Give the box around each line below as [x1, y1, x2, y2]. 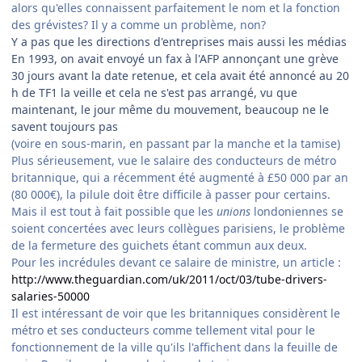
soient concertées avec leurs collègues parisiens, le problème [11, 221, 345, 237]
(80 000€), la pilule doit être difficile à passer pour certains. [11, 187, 330, 203]
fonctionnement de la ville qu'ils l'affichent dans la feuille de [11, 339, 338, 356]
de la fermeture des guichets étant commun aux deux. [11, 238, 307, 254]
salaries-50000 [11, 288, 90, 305]
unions [217, 204, 250, 220]
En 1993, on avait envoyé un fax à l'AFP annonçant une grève [11, 51, 339, 67]
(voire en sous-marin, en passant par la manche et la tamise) [11, 136, 340, 152]
